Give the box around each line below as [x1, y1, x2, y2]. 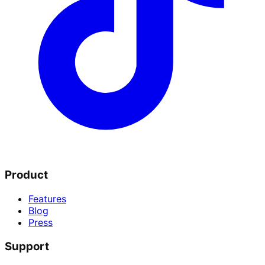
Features [28, 193, 66, 205]
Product [5, 168, 48, 182]
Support [5, 239, 49, 253]
